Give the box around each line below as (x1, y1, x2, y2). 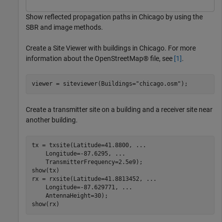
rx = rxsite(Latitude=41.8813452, (31, 175, 146, 182)
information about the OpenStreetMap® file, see (26, 54, 174, 62)
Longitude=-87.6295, (31, 150, 115, 157)
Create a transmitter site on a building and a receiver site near (26, 105, 213, 113)
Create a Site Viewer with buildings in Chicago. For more (26, 44, 196, 52)
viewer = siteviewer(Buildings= (31, 80, 136, 87)
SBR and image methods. (26, 23, 103, 31)
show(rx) (31, 201, 59, 208)
